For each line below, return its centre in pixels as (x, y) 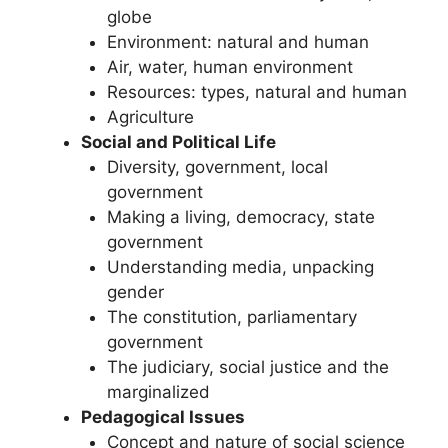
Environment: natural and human (237, 41)
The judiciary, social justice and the (247, 366)
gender (135, 291)
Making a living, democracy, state (240, 216)
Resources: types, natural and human (256, 91)
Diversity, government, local (217, 166)
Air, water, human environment (229, 66)
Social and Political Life (178, 141)
